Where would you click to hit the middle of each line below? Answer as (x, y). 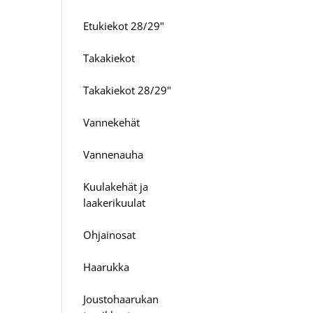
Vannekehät (112, 122)
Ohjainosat (110, 234)
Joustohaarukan (121, 299)
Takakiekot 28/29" (128, 90)
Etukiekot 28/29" (124, 26)
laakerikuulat (115, 202)
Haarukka (107, 267)
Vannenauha (114, 154)
